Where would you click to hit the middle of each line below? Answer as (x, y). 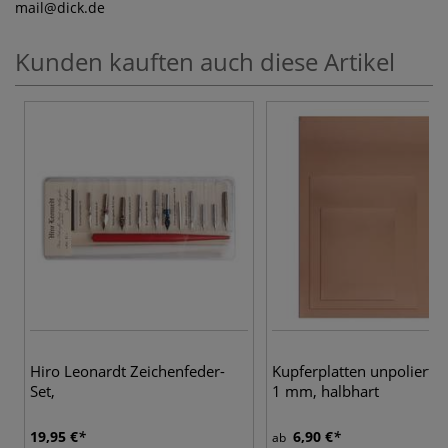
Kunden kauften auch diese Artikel (205, 61)
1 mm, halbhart (325, 390)
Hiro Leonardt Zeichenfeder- (127, 370)
